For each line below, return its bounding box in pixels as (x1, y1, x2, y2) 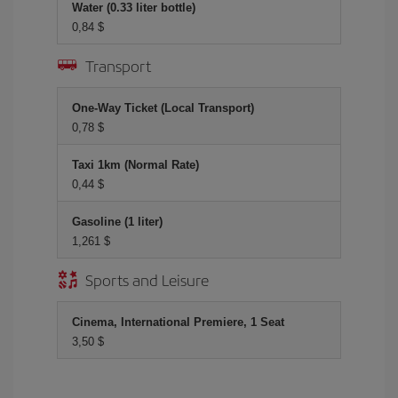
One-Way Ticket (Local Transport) (72, 101, 254, 115)
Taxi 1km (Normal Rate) (72, 158, 199, 171)
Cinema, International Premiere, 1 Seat (72, 315, 284, 329)
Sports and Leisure (85, 268, 209, 291)
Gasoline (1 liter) (72, 215, 163, 228)
